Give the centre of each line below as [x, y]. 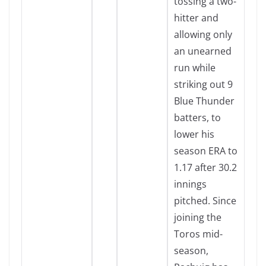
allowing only [203, 34]
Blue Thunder [204, 101]
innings [190, 184]
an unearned [203, 51]
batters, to [197, 118]
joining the [198, 217]
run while [195, 68]
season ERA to [206, 151]
